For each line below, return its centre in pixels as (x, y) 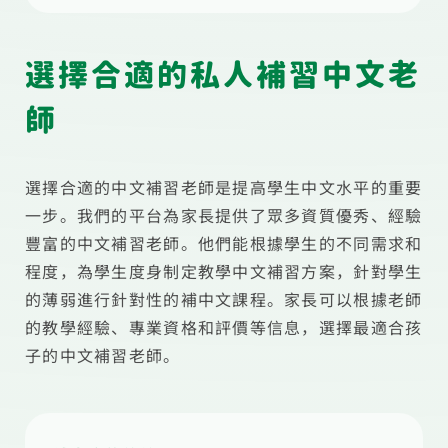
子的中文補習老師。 (103, 355)
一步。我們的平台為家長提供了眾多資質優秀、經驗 (224, 215)
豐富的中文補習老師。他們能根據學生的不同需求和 (224, 243)
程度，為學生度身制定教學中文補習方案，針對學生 (224, 271)
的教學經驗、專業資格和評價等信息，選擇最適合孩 (224, 327)
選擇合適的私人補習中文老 (223, 75)
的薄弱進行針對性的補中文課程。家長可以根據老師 (224, 299)
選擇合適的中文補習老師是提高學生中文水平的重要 (224, 187)
